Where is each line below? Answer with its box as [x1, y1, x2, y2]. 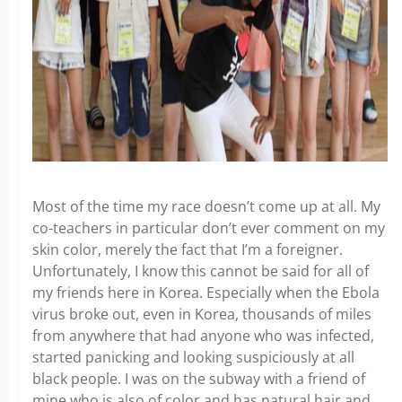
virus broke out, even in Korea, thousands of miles [32, 303, 371, 324]
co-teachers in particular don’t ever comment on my [32, 217, 385, 238]
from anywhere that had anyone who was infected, [32, 325, 374, 345]
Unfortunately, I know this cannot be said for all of [32, 260, 369, 281]
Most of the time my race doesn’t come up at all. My [32, 196, 380, 216]
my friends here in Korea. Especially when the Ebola [32, 282, 380, 302]
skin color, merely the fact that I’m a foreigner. [32, 239, 343, 259]
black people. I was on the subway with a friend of [32, 368, 365, 389]
